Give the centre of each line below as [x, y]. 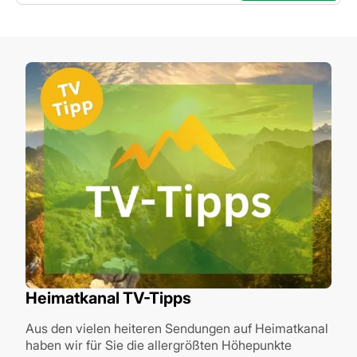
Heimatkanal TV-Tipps [108, 298]
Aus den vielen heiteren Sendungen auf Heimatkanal [177, 328]
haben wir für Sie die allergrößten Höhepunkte [159, 345]
